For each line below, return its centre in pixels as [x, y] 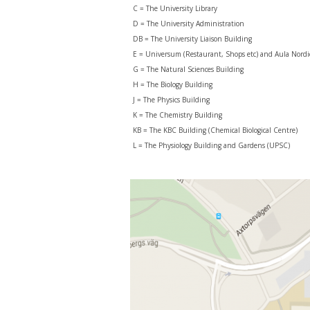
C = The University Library [175, 8]
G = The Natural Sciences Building [188, 69]
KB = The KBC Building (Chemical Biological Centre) [215, 130]
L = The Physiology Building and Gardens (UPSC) [211, 145]
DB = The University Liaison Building [192, 39]
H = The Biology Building [173, 84]
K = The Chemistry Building [177, 115]
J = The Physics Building [171, 100]
